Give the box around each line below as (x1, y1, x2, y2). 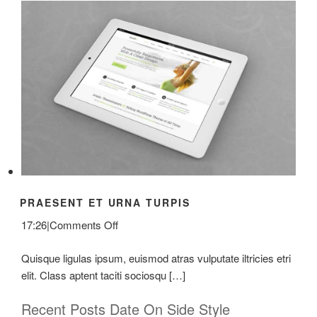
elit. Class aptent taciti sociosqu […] (21, 267, 185, 282)
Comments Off (50, 217, 118, 233)
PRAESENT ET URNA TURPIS (20, 195, 191, 209)
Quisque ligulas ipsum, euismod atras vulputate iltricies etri (21, 250, 291, 265)
